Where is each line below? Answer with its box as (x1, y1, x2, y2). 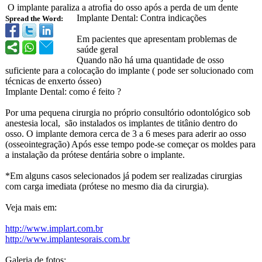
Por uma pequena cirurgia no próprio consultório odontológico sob (5, 108, 250, 118)
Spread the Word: (5, 15, 63, 23)
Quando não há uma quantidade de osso (77, 55, 224, 65)
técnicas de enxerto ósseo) (5, 76, 101, 86)
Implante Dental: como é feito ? (5, 87, 121, 96)
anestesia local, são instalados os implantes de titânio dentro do (5, 118, 237, 128)
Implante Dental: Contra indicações (77, 13, 206, 23)
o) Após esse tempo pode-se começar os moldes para (62, 139, 256, 149)
